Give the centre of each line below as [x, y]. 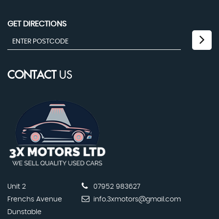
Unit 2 [17, 186]
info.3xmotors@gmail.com [136, 199]
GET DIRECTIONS [37, 24]
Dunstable [24, 212]
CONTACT [32, 76]
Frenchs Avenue [35, 199]
